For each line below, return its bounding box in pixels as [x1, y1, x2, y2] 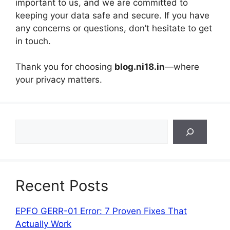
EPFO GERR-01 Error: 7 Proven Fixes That [15, 206, 187, 216]
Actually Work [15, 219, 71, 229]
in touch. [15, 35, 51, 46]
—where [165, 62, 199, 72]
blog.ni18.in [114, 62, 165, 72]
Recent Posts [15, 177, 108, 195]
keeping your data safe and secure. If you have [15, 10, 209, 21]
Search [15, 120, 44, 130]
